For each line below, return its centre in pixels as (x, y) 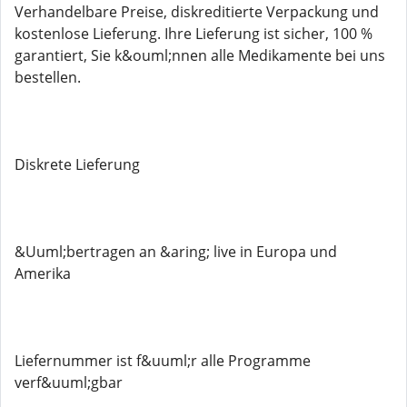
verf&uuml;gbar (69, 382)
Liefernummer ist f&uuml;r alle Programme (163, 361)
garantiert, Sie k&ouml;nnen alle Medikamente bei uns (200, 55)
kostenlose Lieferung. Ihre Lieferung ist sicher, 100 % (194, 34)
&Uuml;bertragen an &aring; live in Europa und (176, 252)
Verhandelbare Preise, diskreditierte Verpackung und (197, 12)
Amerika (43, 273)
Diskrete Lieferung (77, 164)
